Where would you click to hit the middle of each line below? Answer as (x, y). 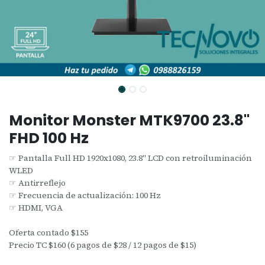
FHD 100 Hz (49, 138)
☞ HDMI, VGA (36, 207)
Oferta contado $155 (49, 232)
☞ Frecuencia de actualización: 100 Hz (85, 195)
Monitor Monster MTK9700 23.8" (129, 120)
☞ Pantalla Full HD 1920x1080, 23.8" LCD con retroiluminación (130, 158)
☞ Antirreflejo (37, 182)
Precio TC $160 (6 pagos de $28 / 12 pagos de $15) (103, 245)
